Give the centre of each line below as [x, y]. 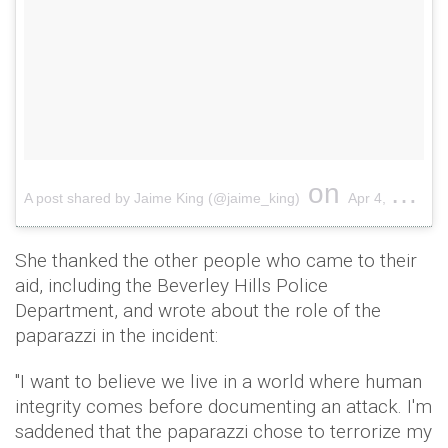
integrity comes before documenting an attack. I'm [223, 407]
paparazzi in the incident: [116, 336]
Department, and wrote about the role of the [198, 311]
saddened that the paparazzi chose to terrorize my [223, 432]
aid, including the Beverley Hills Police [171, 286]
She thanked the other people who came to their [216, 261]
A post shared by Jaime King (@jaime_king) [162, 198]
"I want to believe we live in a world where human [218, 382]
